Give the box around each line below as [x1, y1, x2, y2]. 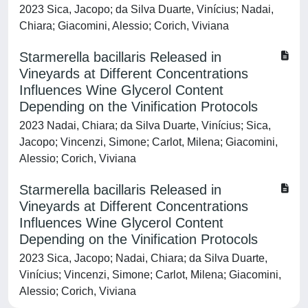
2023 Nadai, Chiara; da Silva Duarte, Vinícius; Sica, [19, 120, 271, 131]
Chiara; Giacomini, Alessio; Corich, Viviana [19, 20, 229, 32]
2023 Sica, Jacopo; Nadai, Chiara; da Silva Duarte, [19, 252, 267, 264]
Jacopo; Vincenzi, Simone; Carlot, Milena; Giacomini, [19, 136, 278, 148]
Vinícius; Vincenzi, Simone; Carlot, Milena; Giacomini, [19, 269, 281, 280]
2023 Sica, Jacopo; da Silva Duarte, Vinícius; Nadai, [19, 3, 274, 15]
